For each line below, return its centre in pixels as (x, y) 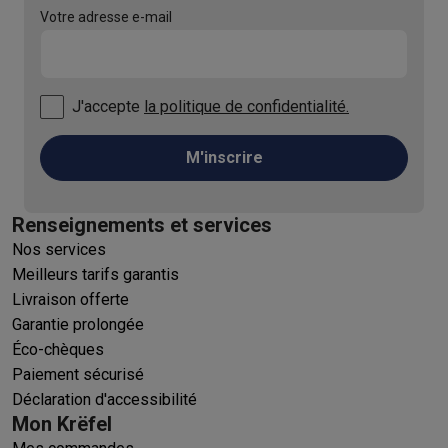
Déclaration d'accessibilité (104, 399)
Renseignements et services (142, 224)
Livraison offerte (70, 299)
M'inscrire (224, 157)
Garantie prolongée (78, 324)
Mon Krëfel (62, 423)
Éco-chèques (58, 349)
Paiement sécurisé (78, 374)
